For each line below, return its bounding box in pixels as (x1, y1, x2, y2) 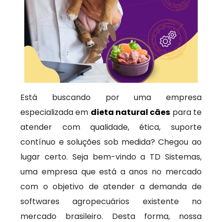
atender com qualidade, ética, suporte (20, 121, 202, 133)
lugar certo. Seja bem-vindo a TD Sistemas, (20, 151, 202, 163)
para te (170, 107, 202, 118)
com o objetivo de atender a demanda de (20, 181, 202, 192)
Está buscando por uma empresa (20, 92, 202, 103)
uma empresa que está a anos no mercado (20, 166, 202, 177)
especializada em (20, 107, 91, 118)
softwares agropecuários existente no (20, 196, 202, 207)
